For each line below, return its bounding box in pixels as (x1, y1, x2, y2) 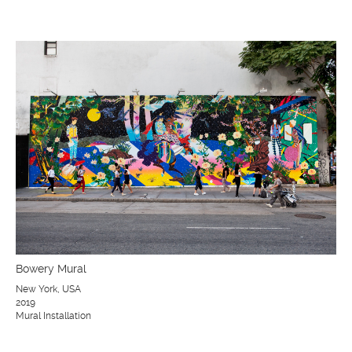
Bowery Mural (16, 262, 86, 275)
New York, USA (16, 283, 81, 295)
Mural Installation (16, 310, 91, 321)
